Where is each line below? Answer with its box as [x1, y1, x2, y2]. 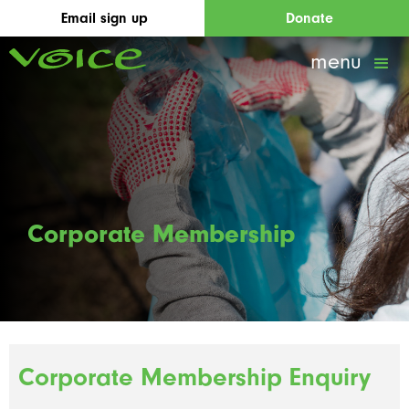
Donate [285, 10, 333, 26]
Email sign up [61, 10, 148, 26]
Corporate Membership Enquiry [18, 362, 371, 392]
